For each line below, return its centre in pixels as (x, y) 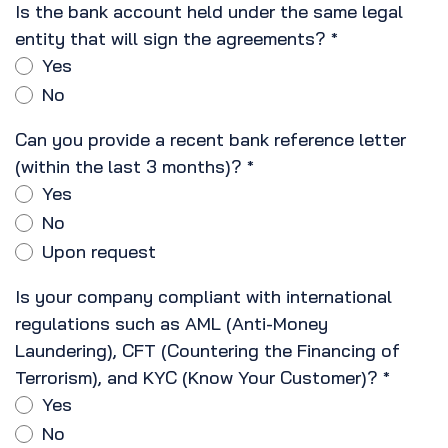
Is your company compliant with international (203, 297)
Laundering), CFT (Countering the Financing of (207, 351)
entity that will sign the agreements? (170, 39)
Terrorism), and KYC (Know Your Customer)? (199, 378)
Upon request (99, 252)
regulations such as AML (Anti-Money (171, 324)
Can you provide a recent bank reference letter (210, 140)
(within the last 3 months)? (131, 167)
